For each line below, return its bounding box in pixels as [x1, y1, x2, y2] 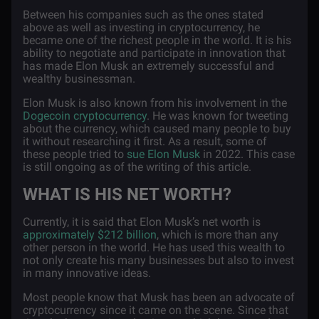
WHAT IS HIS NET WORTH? [23, 184, 231, 204]
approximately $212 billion [23, 228, 157, 241]
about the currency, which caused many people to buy [23, 122, 291, 135]
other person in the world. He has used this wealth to [23, 241, 285, 254]
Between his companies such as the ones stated [23, 8, 263, 21]
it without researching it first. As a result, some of [23, 135, 267, 148]
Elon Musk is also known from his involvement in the [23, 96, 287, 110]
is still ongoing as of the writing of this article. [23, 160, 254, 174]
